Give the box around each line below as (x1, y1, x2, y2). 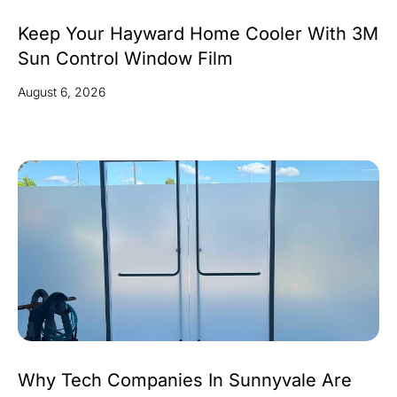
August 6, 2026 (18, 84, 105, 100)
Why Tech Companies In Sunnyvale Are (18, 370, 352, 392)
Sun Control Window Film (18, 48, 233, 70)
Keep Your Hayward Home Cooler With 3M (18, 23, 378, 45)
